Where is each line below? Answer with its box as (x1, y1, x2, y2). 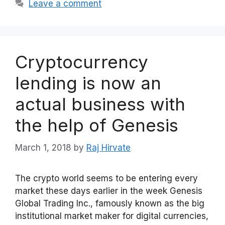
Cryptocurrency (15, 51, 148, 72)
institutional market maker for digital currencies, (15, 210, 208, 221)
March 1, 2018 (15, 142, 71, 153)
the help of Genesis (15, 115, 178, 136)
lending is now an (15, 72, 161, 93)
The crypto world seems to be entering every (15, 173, 198, 183)
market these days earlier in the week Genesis (15, 185, 202, 196)
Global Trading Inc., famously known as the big (15, 198, 204, 208)
